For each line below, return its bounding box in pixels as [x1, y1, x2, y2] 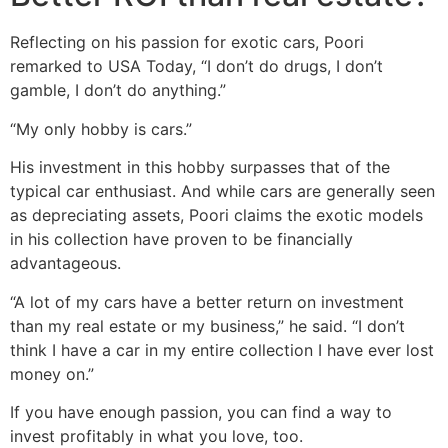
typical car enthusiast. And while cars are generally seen [10, 181, 435, 202]
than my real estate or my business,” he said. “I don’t [10, 315, 405, 336]
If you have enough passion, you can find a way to [10, 402, 392, 422]
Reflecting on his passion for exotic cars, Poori [10, 32, 364, 53]
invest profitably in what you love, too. [10, 426, 303, 446]
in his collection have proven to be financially [10, 229, 353, 250]
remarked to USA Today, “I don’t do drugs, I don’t [10, 56, 383, 77]
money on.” [10, 363, 94, 384]
